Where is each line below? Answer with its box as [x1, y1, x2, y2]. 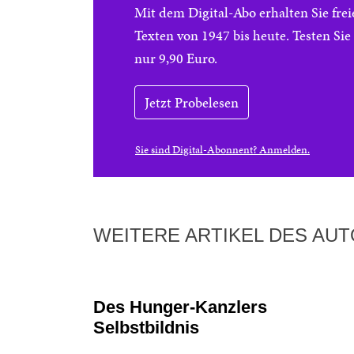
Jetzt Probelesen [145, 92, 239, 112]
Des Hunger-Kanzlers [93, 297, 267, 317]
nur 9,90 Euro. [134, 48, 217, 68]
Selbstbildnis [93, 318, 199, 337]
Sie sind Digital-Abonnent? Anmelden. [135, 142, 310, 157]
